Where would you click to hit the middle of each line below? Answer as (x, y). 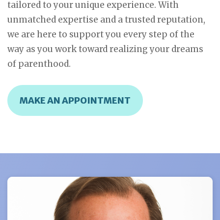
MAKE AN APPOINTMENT (75, 100)
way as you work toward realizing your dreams (105, 49)
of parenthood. (39, 64)
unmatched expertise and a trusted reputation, (106, 20)
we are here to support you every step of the (101, 34)
